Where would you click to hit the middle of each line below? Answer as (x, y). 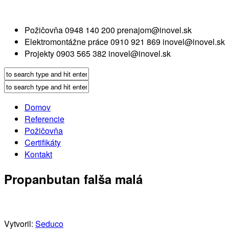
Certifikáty (43, 142)
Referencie (44, 119)
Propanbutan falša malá (73, 179)
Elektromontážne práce (66, 42)
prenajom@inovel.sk (154, 30)
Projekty (39, 53)
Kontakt (38, 154)
